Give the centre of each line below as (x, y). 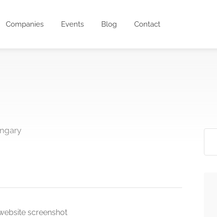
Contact (147, 24)
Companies (25, 24)
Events (73, 24)
